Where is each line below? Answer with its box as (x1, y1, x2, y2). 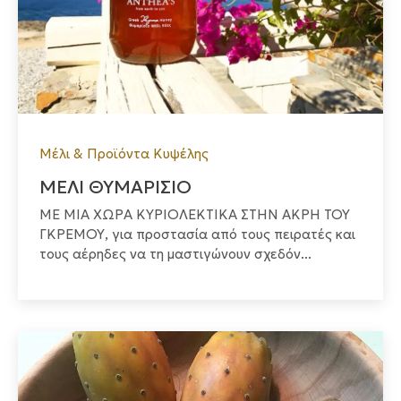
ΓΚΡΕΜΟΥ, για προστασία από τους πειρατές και (39, 226, 355, 243)
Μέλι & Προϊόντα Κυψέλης (39, 145, 209, 163)
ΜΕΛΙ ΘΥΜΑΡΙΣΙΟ (39, 175, 192, 200)
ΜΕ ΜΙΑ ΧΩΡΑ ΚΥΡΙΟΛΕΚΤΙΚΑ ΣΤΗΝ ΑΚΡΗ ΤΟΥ (39, 206, 350, 224)
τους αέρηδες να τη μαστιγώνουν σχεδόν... (39, 245, 311, 263)
